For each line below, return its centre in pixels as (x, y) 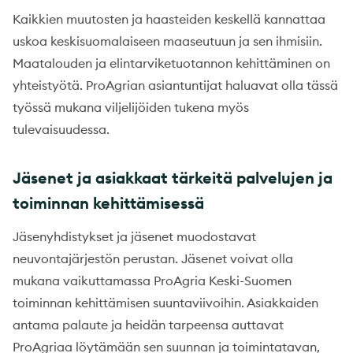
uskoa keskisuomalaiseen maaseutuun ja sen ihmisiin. (167, 41)
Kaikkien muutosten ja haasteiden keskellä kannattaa (169, 19)
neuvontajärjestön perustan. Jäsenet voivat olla (153, 259)
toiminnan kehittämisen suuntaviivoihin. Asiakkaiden (165, 303)
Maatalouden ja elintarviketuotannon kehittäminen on (171, 63)
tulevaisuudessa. (61, 130)
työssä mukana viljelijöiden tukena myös (131, 108)
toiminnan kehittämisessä (108, 203)
